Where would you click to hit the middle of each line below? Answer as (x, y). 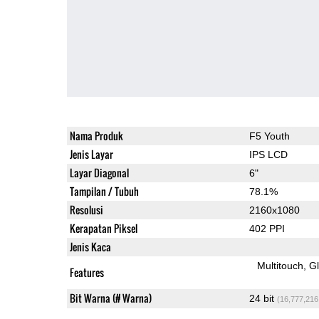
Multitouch (281, 265)
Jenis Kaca (90, 246)
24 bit (263, 298)
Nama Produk (96, 135)
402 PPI (267, 228)
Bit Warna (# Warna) (110, 298)
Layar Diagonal (99, 172)
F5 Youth (269, 136)
